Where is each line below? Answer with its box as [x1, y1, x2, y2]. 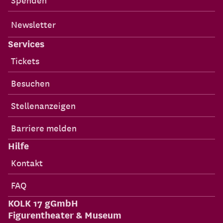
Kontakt [11, 155, 43, 169]
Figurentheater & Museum [8, 207, 121, 222]
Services [8, 36, 44, 50]
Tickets [11, 53, 39, 67]
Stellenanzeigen [11, 98, 76, 112]
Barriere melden [11, 120, 77, 134]
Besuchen [11, 76, 50, 90]
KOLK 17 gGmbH [8, 195, 78, 210]
